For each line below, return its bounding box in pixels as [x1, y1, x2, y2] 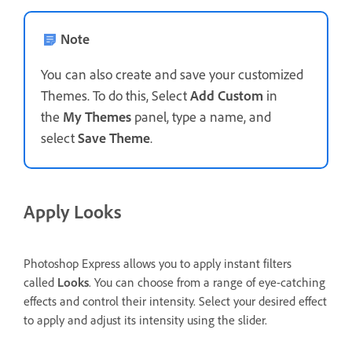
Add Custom [190, 86, 263, 104]
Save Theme [78, 129, 150, 147]
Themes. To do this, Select [41, 86, 190, 104]
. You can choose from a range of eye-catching [89, 274, 325, 290]
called [24, 274, 57, 290]
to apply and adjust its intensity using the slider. [24, 312, 267, 328]
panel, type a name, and [131, 108, 271, 126]
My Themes [63, 108, 131, 126]
